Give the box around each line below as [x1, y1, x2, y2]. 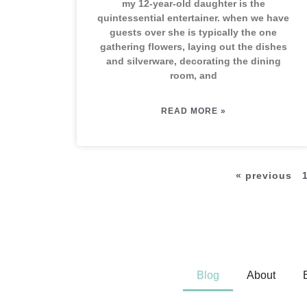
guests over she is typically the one [110, 27, 277, 38]
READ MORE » [160, 106, 226, 116]
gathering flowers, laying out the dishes [99, 41, 287, 52]
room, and [169, 70, 217, 81]
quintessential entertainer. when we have [97, 12, 289, 23]
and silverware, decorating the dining [106, 56, 281, 66]
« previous [235, 170, 292, 181]
